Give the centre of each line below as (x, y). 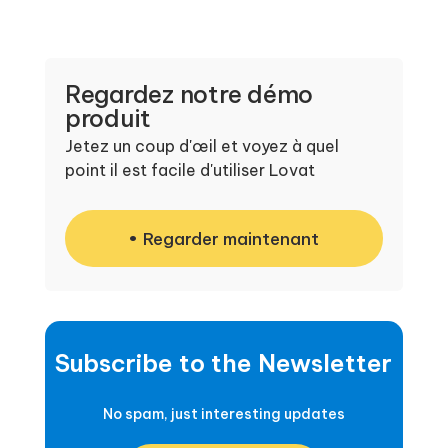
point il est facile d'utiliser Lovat (189, 169)
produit (108, 117)
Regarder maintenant (231, 238)
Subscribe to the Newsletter (224, 362)
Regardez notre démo (189, 93)
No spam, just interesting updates (223, 413)
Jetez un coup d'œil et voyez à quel (201, 145)
